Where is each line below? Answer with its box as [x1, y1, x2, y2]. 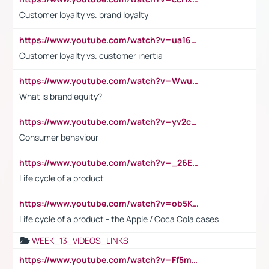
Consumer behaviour [19, 131, 98, 143]
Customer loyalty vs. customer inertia [19, 49, 163, 61]
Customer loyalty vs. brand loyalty [19, 8, 148, 20]
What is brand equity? [19, 90, 102, 102]
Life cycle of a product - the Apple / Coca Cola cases [19, 213, 219, 225]
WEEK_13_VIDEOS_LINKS [32, 234, 128, 246]
